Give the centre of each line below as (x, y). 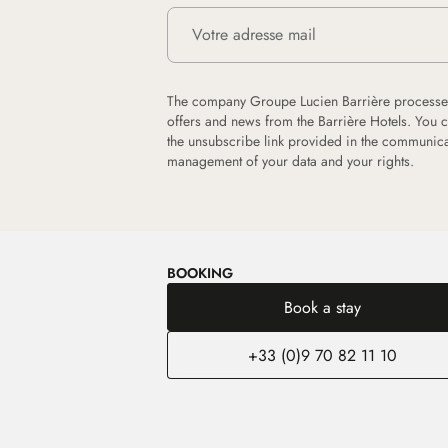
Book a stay (322, 307)
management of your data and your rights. (291, 160)
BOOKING (200, 272)
